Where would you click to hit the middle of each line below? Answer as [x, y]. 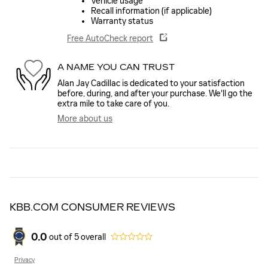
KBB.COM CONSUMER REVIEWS [92, 208]
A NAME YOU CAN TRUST [116, 67]
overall [92, 237]
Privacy [25, 260]
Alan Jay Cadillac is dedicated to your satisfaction [151, 84]
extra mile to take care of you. [113, 104]
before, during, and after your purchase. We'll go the [155, 94]
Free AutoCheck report [110, 39]
